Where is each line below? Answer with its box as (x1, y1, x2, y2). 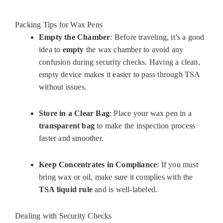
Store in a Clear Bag (39, 109, 110, 118)
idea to (39, 45, 63, 54)
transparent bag (39, 121, 95, 130)
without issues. (39, 83, 87, 92)
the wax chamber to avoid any (84, 45, 184, 54)
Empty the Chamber (39, 33, 111, 42)
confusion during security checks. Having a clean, (39, 58, 200, 67)
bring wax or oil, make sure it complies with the (39, 173, 193, 182)
